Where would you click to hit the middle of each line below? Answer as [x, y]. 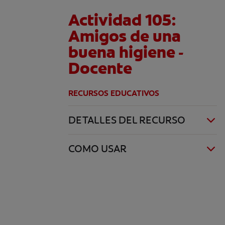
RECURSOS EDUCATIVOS [114, 93]
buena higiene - [126, 52]
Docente [100, 68]
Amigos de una [125, 36]
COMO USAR [97, 148]
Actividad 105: [122, 20]
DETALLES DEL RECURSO [127, 120]
